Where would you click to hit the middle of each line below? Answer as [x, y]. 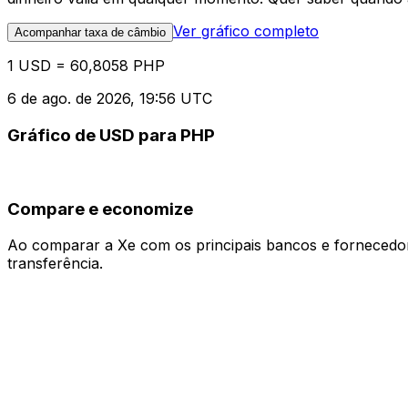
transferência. [55, 264]
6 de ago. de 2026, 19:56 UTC [110, 99]
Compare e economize [100, 209]
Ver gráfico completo [246, 31]
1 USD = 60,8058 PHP [86, 66]
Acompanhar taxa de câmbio [90, 33]
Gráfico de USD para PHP [111, 136]
